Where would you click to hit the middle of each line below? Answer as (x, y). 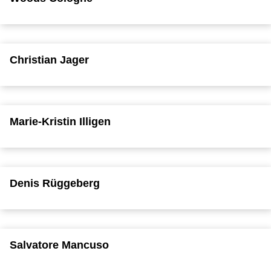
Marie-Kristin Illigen (60, 121)
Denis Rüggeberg (55, 183)
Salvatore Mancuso (59, 245)
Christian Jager (49, 60)
